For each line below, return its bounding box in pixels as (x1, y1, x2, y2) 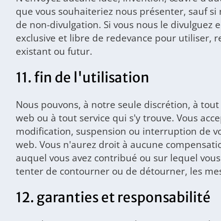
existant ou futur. (16, 44, 92, 58)
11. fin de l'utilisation (16, 69, 149, 87)
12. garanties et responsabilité (16, 189, 211, 207)
